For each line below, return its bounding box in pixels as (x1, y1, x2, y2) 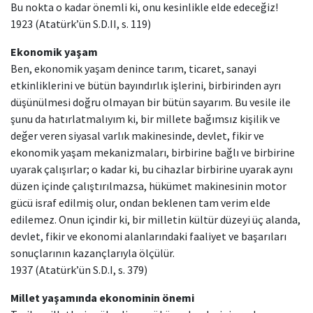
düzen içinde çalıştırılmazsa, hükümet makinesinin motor (10, 179, 286, 193)
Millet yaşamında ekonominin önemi (10, 291, 194, 305)
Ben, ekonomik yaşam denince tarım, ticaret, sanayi (10, 61, 256, 75)
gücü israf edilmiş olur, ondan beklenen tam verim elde (10, 196, 270, 210)
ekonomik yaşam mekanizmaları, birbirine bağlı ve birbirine (10, 145, 295, 159)
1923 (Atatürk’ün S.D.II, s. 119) (10, 17, 151, 31)
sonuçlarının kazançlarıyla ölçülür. (10, 246, 175, 260)
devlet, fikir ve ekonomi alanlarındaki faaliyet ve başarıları (10, 229, 286, 243)
